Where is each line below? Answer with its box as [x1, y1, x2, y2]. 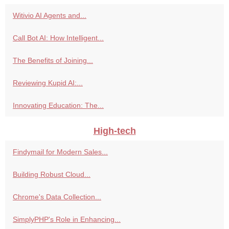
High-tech [93, 126, 136, 136]
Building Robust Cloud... [13, 170, 90, 179]
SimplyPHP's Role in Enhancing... [13, 215, 121, 224]
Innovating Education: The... [13, 101, 104, 110]
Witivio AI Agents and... [13, 11, 86, 20]
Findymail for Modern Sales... [13, 148, 108, 156]
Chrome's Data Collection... [13, 193, 101, 201]
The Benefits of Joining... [13, 56, 93, 65]
